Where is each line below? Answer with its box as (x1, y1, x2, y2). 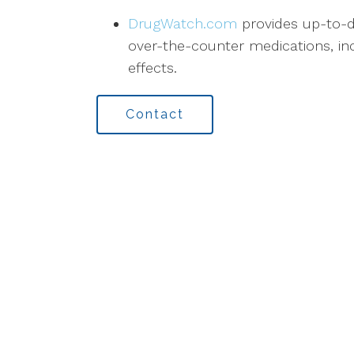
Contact (126, 107, 184, 122)
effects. (128, 59, 177, 77)
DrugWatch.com (128, 15, 237, 32)
